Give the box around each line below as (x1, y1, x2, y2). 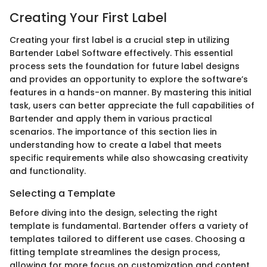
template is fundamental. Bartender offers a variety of (10, 219, 249, 232)
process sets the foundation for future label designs (10, 60, 240, 73)
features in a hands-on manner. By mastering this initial (10, 86, 252, 99)
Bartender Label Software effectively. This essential (10, 47, 233, 60)
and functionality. (10, 165, 86, 178)
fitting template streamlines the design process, (10, 246, 220, 258)
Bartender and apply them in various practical (10, 113, 212, 125)
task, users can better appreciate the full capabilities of (10, 100, 254, 112)
